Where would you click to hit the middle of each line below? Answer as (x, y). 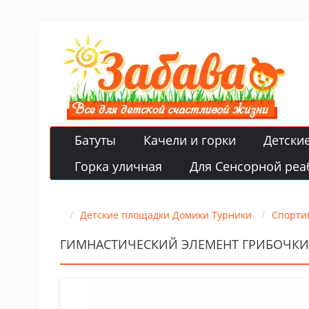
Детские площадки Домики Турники (166, 215)
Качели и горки (190, 140)
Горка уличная (118, 166)
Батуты (95, 140)
